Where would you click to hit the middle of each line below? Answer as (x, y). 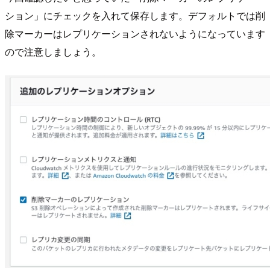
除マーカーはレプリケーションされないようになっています (135, 34)
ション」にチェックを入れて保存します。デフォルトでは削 (135, 16)
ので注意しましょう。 (53, 52)
